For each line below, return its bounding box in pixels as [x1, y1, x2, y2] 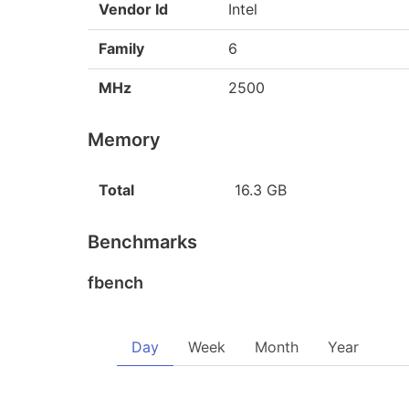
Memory [88, 129, 161, 151]
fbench [88, 273, 143, 292]
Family [99, 39, 144, 58]
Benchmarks [88, 231, 197, 253]
